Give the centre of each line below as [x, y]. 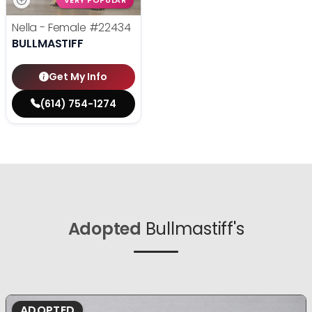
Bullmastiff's [195, 229]
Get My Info [78, 77]
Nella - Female [50, 28]
